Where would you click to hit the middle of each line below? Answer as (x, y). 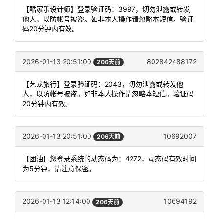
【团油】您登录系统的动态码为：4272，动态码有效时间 (109, 159)
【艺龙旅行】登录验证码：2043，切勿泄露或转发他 (103, 84)
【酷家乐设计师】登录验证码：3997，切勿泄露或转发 (106, 9)
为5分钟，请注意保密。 (59, 169)
